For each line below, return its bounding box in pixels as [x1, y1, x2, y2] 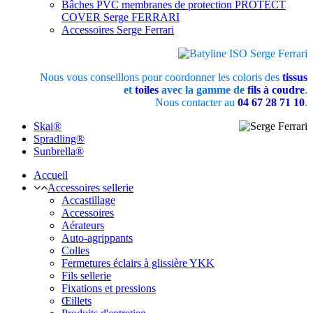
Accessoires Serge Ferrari [61, 23, 174, 36]
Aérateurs [61, 219, 104, 231]
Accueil [34, 168, 68, 181]
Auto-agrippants [61, 231, 133, 244]
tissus [282, 71, 307, 83]
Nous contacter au [155, 96, 238, 108]
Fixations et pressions [61, 282, 156, 294]
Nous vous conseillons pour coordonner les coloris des [40, 71, 282, 83]
